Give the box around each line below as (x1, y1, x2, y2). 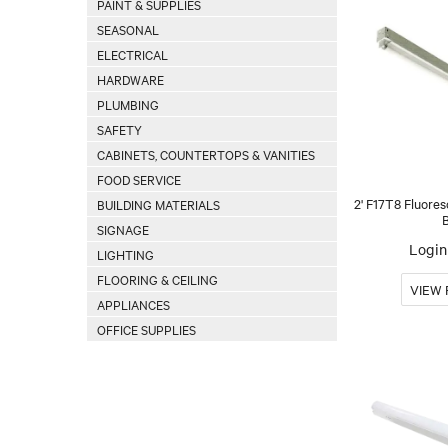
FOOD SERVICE (97, 170, 181, 188)
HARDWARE (97, 70, 164, 88)
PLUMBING (97, 95, 159, 113)
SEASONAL (97, 20, 159, 38)
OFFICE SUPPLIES (97, 320, 196, 338)
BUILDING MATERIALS (97, 195, 220, 213)
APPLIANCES (97, 295, 170, 313)
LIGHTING (97, 245, 154, 263)
